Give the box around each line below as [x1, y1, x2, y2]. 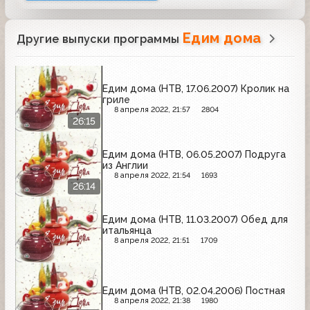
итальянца [102, 225, 152, 237]
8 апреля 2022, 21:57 [113, 105, 190, 115]
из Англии [102, 159, 148, 171]
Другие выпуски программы [17, 33, 183, 46]
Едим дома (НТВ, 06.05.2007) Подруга [102, 148, 286, 160]
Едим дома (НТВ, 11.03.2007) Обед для [102, 214, 288, 226]
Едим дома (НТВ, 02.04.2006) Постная [102, 284, 285, 296]
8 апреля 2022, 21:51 [113, 236, 190, 246]
